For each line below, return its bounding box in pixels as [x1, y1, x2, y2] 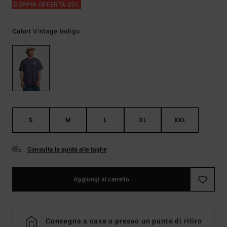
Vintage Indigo [32, 26, 80, 36]
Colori [12, 27, 33, 36]
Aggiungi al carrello [73, 175, 130, 184]
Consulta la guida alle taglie [27, 145, 107, 155]
